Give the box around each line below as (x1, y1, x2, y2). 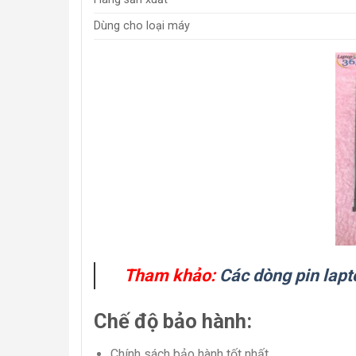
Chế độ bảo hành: (94, 308, 252, 333)
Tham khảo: (124, 265, 215, 285)
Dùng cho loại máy (94, 19, 190, 33)
